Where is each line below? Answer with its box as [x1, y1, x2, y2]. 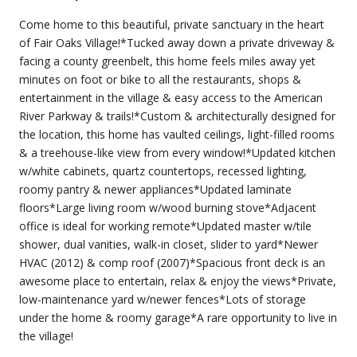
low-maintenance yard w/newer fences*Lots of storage [19, 291, 306, 307]
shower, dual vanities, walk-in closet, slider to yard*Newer [19, 236, 318, 252]
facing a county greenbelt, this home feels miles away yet [19, 53, 316, 69]
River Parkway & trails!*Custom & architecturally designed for [19, 108, 335, 124]
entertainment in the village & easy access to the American [19, 89, 323, 105]
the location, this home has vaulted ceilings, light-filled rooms [19, 126, 335, 142]
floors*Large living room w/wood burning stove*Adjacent [19, 199, 316, 215]
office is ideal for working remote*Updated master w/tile [19, 218, 312, 233]
